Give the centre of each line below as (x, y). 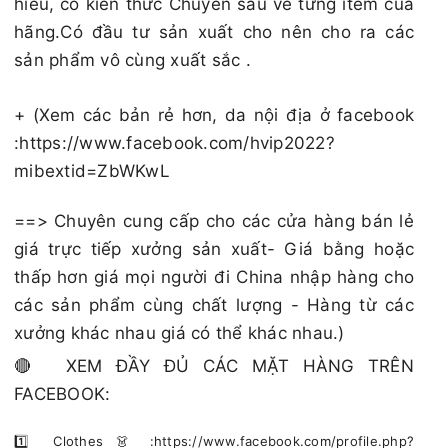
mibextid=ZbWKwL (92, 170)
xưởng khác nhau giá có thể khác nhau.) (179, 332)
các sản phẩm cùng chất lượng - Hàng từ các (214, 304)
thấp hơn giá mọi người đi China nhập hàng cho (214, 276)
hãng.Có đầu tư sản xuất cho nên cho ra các (214, 31)
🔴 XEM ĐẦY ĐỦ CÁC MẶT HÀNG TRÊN (214, 365)
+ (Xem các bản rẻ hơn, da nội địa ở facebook (214, 114)
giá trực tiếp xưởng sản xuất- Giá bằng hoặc (214, 248)
